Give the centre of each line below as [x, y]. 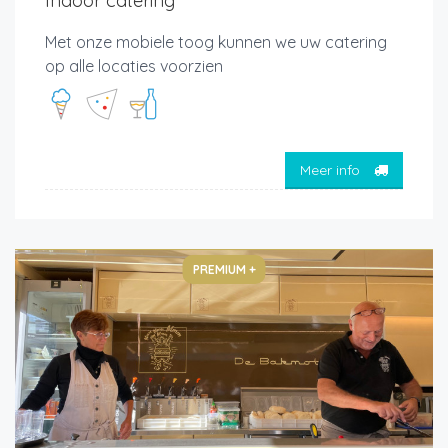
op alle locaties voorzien [136, 66]
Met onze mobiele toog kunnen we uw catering [216, 42]
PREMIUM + [224, 270]
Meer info [332, 169]
